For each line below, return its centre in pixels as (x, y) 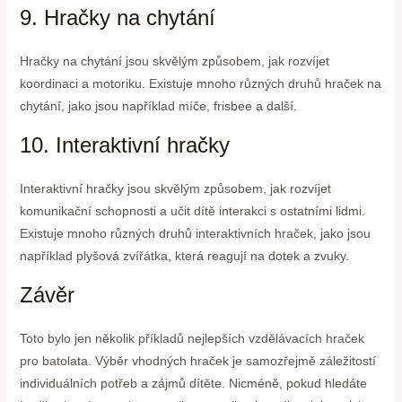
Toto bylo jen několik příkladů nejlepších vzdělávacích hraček (192, 339)
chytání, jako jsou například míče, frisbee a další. (158, 106)
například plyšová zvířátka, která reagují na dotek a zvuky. (184, 256)
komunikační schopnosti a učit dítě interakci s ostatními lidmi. (192, 211)
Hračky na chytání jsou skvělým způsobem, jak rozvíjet (174, 61)
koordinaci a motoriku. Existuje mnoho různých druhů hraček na (200, 84)
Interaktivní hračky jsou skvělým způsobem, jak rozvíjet (175, 189)
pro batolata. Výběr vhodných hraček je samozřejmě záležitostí (197, 361)
